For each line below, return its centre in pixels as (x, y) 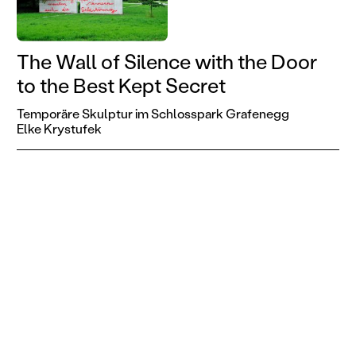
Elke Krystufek (59, 128)
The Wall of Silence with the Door (166, 62)
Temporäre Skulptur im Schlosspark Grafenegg (153, 113)
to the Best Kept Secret (121, 86)
